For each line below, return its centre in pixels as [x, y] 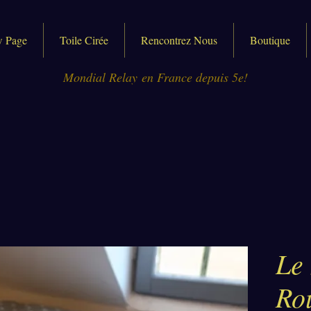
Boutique [270, 40]
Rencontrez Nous [179, 40]
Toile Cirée [84, 40]
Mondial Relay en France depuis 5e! [155, 77]
